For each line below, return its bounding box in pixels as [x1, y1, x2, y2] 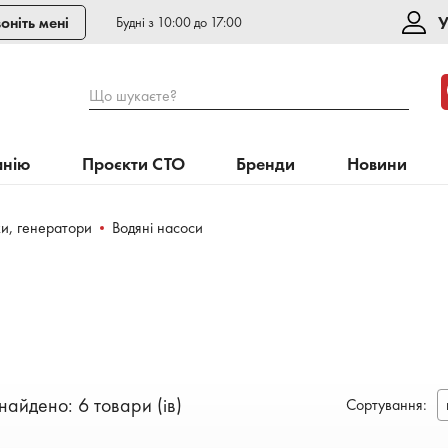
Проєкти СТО [82, 152, 186, 175]
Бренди [236, 152, 296, 175]
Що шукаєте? [88, 85, 177, 106]
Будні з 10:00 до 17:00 [116, 13, 242, 31]
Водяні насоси [112, 217, 203, 238]
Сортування [346, 393, 423, 415]
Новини [346, 152, 407, 175]
